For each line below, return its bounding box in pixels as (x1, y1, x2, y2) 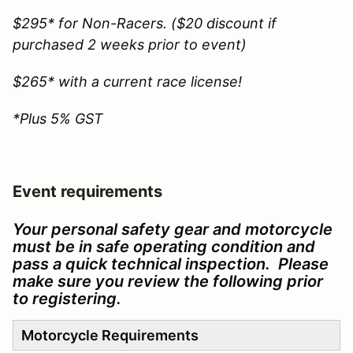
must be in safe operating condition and (13, 236, 315, 256)
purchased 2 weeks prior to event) (13, 35, 251, 53)
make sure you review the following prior (13, 271, 323, 291)
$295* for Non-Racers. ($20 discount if (13, 14, 277, 32)
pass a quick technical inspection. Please (13, 254, 329, 273)
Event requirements (13, 181, 162, 201)
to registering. (13, 288, 121, 308)
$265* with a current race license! (13, 72, 242, 90)
